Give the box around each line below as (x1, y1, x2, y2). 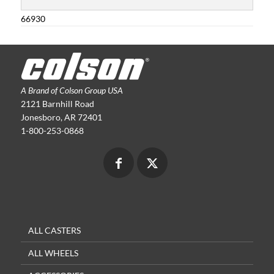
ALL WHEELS (28, 248, 78, 258)
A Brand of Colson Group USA (20, 85, 123, 95)
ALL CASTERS (28, 225, 81, 235)
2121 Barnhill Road (20, 98, 94, 109)
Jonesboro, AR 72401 (20, 112, 102, 122)
